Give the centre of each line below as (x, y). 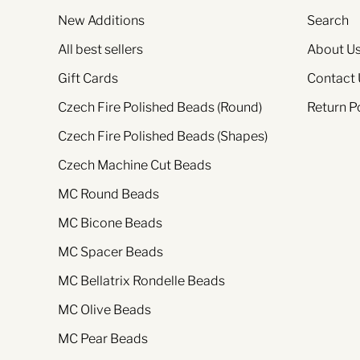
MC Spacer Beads (110, 252)
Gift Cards (88, 79)
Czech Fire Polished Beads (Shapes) (163, 137)
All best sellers (100, 50)
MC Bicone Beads (110, 223)
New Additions (101, 21)
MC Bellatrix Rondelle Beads (141, 281)
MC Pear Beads (103, 339)
